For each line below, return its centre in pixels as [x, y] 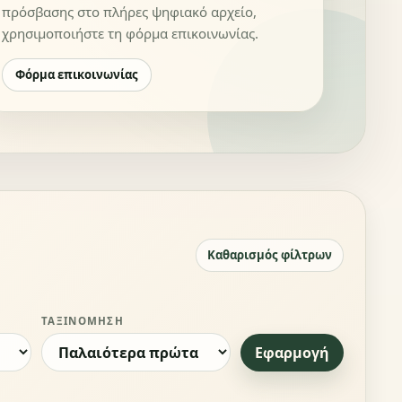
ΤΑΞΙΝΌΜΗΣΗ [83, 321]
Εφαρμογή [293, 352]
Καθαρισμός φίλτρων [270, 255]
